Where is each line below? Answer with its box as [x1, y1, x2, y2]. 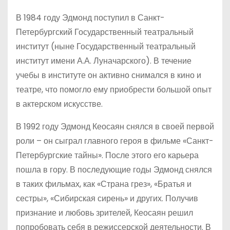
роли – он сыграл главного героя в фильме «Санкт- [16, 135, 214, 147]
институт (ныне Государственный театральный [16, 41, 196, 52]
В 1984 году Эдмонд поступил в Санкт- [16, 12, 165, 24]
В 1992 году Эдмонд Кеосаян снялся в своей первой [16, 121, 214, 132]
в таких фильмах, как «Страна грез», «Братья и [16, 178, 191, 190]
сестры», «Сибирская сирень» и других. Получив [16, 193, 198, 204]
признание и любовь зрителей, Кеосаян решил [16, 207, 193, 219]
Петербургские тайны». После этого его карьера [16, 149, 199, 161]
